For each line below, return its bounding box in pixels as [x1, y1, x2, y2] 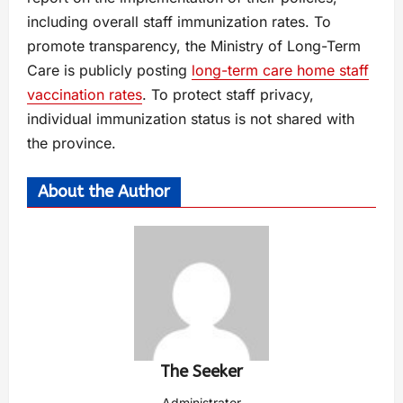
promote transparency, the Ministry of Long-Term [27, 37, 361, 56]
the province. [27, 134, 116, 153]
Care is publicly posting [27, 61, 192, 80]
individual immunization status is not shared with [27, 110, 354, 129]
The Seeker [160, 362, 243, 382]
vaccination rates [27, 85, 142, 104]
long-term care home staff [192, 61, 369, 80]
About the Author [38, 182, 170, 202]
